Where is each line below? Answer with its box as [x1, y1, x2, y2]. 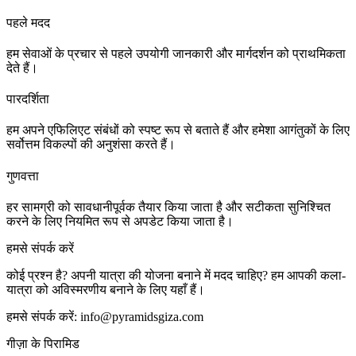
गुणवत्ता [6, 168, 39, 183]
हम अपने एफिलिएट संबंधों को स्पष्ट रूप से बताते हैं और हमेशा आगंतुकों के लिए [6, 123, 350, 137]
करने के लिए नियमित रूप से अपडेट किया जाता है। [6, 214, 234, 228]
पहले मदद [6, 15, 50, 29]
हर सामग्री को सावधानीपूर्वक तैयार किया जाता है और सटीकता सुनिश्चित [6, 199, 331, 214]
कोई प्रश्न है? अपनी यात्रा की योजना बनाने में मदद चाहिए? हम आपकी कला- [6, 268, 346, 282]
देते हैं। [6, 60, 38, 75]
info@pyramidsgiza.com [80, 309, 203, 323]
